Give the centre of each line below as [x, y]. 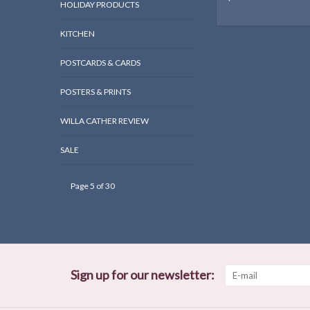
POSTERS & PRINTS [95, 92]
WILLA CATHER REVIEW [104, 121]
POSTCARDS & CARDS [100, 63]
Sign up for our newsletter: [143, 275]
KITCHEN [77, 34]
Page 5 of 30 [93, 186]
